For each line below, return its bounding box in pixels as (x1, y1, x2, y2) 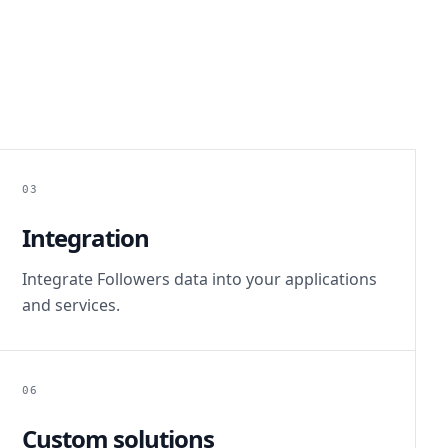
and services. (21, 294, 120, 316)
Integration (21, 221, 150, 254)
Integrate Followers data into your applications (21, 268, 377, 290)
